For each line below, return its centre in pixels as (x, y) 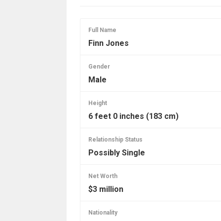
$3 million (106, 189)
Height (97, 103)
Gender (99, 66)
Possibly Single (116, 152)
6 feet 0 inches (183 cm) (133, 116)
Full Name (102, 30)
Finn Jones (108, 43)
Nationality (103, 212)
